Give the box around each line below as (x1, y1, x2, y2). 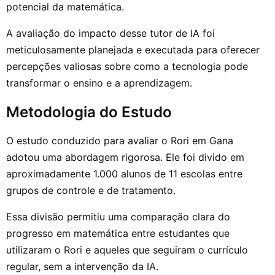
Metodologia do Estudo (6, 103, 172, 122)
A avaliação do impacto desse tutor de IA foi (6, 27, 215, 40)
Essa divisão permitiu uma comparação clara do (6, 211, 230, 223)
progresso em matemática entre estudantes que (6, 227, 230, 240)
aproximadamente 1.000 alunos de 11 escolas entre (6, 168, 242, 180)
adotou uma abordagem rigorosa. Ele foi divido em (6, 151, 244, 164)
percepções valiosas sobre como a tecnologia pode (6, 60, 248, 73)
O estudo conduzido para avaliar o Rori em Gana (6, 134, 233, 147)
